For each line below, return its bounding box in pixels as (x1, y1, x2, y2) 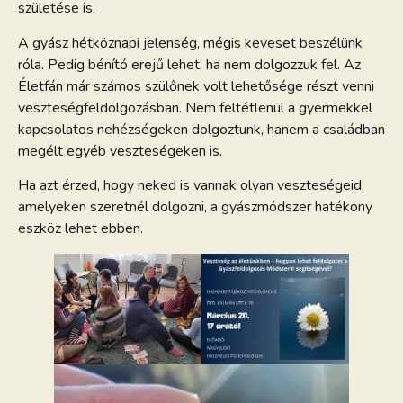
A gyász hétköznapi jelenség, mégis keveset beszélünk (18, 32, 363, 53)
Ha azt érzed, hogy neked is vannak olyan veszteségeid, (18, 175, 364, 195)
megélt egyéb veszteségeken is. (18, 140, 222, 161)
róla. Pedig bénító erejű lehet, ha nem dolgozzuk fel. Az (18, 54, 361, 75)
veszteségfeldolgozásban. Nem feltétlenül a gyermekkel (18, 97, 372, 118)
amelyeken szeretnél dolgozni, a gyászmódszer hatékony (18, 196, 372, 217)
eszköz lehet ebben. (18, 218, 143, 238)
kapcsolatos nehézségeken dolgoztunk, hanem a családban (18, 119, 385, 139)
